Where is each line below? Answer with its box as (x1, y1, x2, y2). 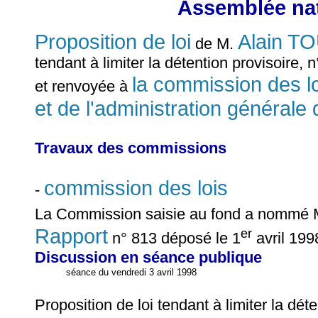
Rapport (35, 224, 108, 248)
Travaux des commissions (35, 138, 226, 157)
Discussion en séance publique (35, 248, 262, 266)
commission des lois (44, 175, 228, 199)
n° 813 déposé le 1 (108, 229, 241, 247)
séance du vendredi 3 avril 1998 (66, 266, 197, 278)
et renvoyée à (35, 77, 132, 95)
